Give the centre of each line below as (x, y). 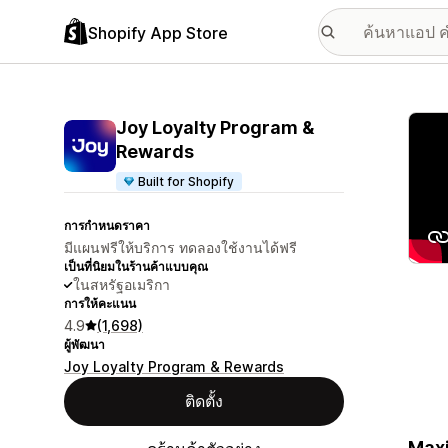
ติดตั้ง (204, 401)
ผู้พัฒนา (84, 344)
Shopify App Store (158, 32)
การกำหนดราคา (107, 225)
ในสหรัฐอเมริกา (121, 284)
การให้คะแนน (100, 303)
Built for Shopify (186, 181)
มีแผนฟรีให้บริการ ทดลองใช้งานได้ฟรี (180, 247)
